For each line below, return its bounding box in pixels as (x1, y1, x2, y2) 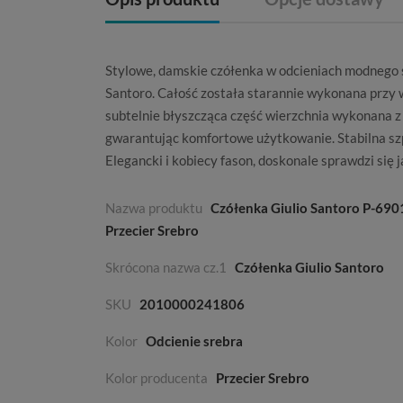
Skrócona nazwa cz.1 (105, 259, 227, 275)
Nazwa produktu (105, 200, 202, 216)
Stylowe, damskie (105, 62, 210, 78)
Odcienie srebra (146, 333, 243, 349)
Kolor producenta (105, 370, 208, 386)
